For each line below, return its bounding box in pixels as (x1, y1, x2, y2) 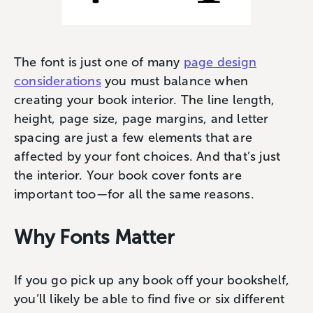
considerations (14, 73, 101, 89)
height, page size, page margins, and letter (14, 111, 269, 126)
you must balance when (101, 73, 249, 89)
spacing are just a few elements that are (14, 130, 253, 145)
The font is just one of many (14, 54, 184, 70)
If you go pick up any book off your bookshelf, (14, 272, 290, 288)
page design (183, 54, 257, 70)
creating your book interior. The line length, (14, 92, 275, 108)
